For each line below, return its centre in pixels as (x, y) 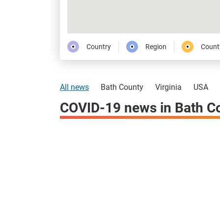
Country (99, 46)
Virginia (168, 87)
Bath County (122, 87)
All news (74, 87)
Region (156, 46)
